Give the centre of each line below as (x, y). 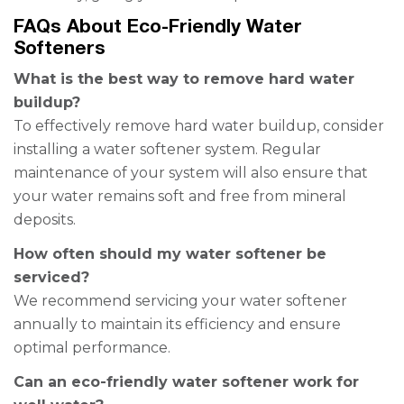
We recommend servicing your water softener (180, 301)
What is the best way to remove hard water (184, 79)
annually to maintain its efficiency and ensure (177, 324)
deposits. (45, 220)
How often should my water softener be (170, 254)
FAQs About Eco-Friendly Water (158, 26)
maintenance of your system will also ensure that (191, 173)
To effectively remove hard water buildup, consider (199, 126)
